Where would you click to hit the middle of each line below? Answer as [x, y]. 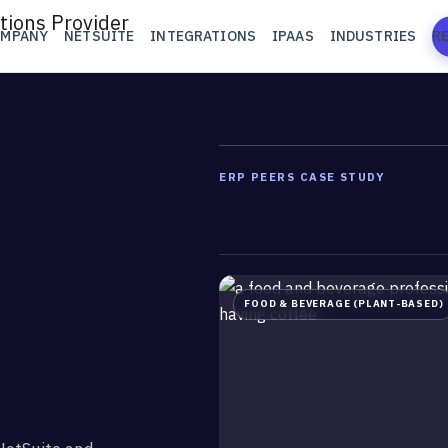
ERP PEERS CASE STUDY [302, 177]
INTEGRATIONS [203, 35]
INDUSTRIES [373, 35]
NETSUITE [99, 35]
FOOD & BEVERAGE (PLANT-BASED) [344, 304]
